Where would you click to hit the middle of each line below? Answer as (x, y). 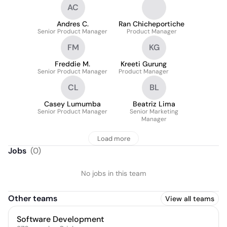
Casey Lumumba (72, 104)
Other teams (33, 198)
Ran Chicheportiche (152, 24)
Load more (113, 138)
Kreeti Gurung (144, 64)
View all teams (190, 199)
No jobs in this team (113, 173)
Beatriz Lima (154, 104)
